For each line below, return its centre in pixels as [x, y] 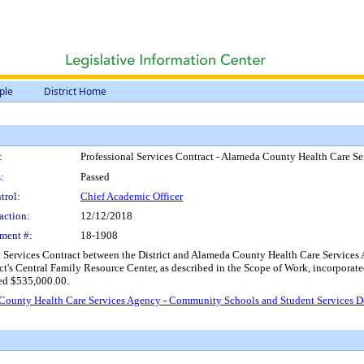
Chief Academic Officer [132, 196]
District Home [75, 91]
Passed [95, 177]
